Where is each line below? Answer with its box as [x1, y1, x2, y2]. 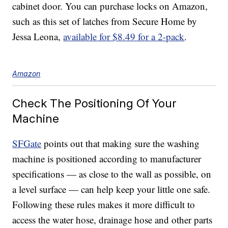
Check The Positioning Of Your [12, 96, 177, 110]
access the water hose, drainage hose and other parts [12, 213, 213, 226]
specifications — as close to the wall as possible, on [12, 167, 212, 181]
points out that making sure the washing [41, 137, 200, 150]
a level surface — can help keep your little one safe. [12, 183, 211, 196]
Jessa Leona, [12, 30, 64, 43]
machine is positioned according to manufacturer [12, 152, 202, 165]
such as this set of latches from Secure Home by [12, 15, 197, 28]
